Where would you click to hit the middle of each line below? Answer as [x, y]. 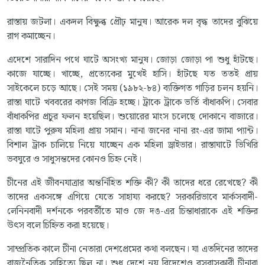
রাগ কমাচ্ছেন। [31, 36]
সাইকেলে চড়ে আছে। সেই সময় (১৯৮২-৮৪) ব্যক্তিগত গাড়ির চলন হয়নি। [132, 88]
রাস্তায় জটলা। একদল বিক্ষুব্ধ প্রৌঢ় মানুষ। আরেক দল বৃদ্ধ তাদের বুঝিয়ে [132, 22]
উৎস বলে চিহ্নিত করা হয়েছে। [58, 225]
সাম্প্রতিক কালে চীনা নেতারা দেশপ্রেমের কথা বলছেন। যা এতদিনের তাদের [132, 249]
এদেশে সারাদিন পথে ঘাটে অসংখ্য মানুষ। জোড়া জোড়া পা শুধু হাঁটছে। [132, 60]
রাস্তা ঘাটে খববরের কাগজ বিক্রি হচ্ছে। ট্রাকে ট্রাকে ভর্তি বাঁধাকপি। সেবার [132, 102]
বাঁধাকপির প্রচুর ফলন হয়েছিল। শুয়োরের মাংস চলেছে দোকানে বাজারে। [132, 117]
